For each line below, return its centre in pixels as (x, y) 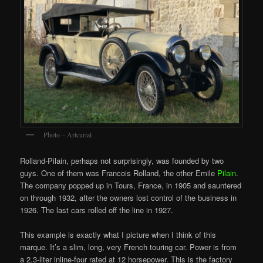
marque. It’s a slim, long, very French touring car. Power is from (129, 247)
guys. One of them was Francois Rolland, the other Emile (119, 173)
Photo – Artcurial (68, 134)
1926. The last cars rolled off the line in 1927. (97, 210)
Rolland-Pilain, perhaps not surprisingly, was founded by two (122, 161)
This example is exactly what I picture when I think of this (118, 235)
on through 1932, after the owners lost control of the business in (129, 198)
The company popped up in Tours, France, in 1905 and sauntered (131, 186)
